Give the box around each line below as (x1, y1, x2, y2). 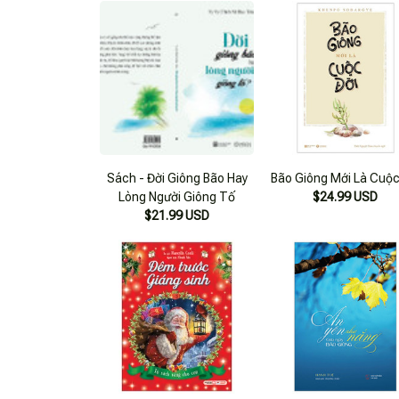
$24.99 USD (313, 189, 379, 204)
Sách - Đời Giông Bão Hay (106, 170, 248, 185)
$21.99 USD (144, 208, 210, 223)
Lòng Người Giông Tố (118, 189, 236, 204)
